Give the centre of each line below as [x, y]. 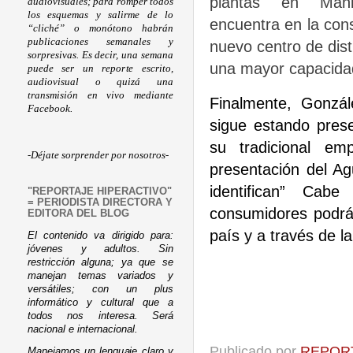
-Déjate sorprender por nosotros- [98, 156]
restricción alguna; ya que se [100, 262]
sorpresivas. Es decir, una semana [100, 55]
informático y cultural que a [100, 302]
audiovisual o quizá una [100, 82]
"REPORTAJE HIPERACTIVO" [100, 192]
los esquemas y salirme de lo [100, 15]
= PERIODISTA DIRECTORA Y [100, 203]
